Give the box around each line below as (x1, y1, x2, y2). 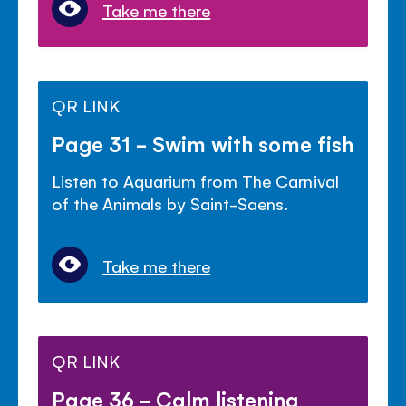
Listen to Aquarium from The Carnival (52, 169, 339, 192)
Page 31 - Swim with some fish (52, 130, 354, 158)
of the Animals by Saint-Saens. (52, 192, 289, 215)
